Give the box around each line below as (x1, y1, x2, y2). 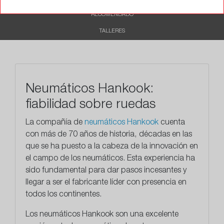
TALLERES (99, 28, 125, 34)
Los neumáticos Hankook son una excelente (25, 211, 178, 219)
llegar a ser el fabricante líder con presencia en (25, 179, 186, 187)
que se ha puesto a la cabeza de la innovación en (25, 143, 198, 151)
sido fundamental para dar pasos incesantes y (25, 167, 186, 175)
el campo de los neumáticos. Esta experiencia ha (25, 155, 195, 163)
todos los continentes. (25, 191, 101, 199)
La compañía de (25, 119, 84, 127)
